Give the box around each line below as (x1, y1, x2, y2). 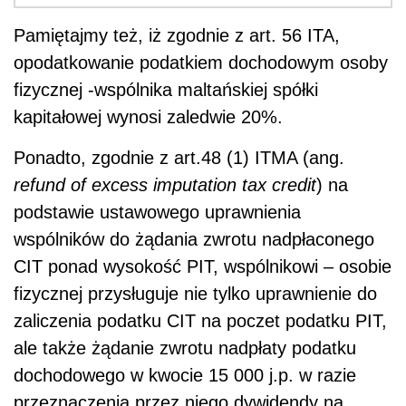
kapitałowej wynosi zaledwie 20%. (14, 106, 283, 127)
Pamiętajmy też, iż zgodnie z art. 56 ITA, (14, 24, 340, 45)
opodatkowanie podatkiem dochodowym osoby (14, 52, 388, 72)
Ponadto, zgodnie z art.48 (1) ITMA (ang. (14, 147, 344, 168)
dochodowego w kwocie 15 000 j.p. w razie (14, 364, 356, 385)
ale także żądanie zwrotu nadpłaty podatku (14, 337, 356, 358)
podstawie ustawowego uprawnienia (14, 201, 301, 222)
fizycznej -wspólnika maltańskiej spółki (14, 79, 318, 100)
